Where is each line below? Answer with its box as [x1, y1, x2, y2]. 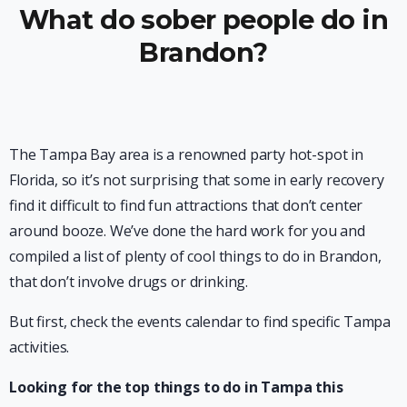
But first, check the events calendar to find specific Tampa [9, 311, 392, 332]
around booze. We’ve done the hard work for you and [9, 220, 365, 241]
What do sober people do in [18, 3, 389, 35]
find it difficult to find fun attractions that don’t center [9, 194, 363, 215]
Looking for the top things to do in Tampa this [9, 376, 343, 397]
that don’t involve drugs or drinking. [9, 271, 249, 292]
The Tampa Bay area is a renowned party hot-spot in [9, 144, 363, 164]
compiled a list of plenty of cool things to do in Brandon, [9, 245, 382, 266]
